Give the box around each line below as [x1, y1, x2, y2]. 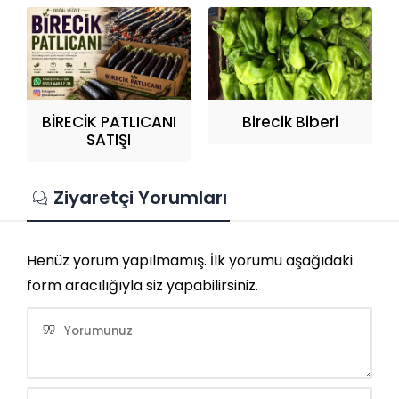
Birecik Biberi [242, 110, 338, 133]
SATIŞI [86, 128, 131, 151]
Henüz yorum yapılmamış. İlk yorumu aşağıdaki [27, 249, 353, 271]
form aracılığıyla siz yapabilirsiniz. [27, 274, 258, 296]
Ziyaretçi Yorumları [53, 184, 227, 210]
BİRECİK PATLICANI [41, 110, 176, 133]
